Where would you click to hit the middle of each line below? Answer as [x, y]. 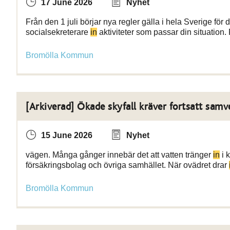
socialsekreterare [58, 32]
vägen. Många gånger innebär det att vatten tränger [119, 155]
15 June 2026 [67, 135]
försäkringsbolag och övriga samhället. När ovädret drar [127, 165]
